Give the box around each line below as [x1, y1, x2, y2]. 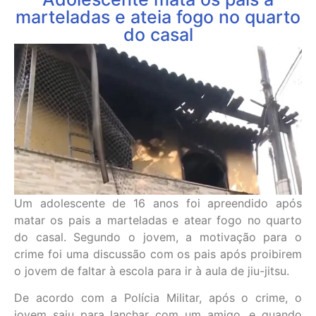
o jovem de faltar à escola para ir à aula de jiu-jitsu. [14, 263, 289, 278]
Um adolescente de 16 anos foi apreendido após [14, 195, 302, 210]
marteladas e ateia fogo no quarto [16, 6, 300, 28]
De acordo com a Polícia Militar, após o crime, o [14, 290, 302, 305]
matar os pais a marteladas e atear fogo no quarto [14, 212, 302, 227]
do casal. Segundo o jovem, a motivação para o [14, 229, 302, 244]
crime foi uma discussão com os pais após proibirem [14, 246, 302, 261]
